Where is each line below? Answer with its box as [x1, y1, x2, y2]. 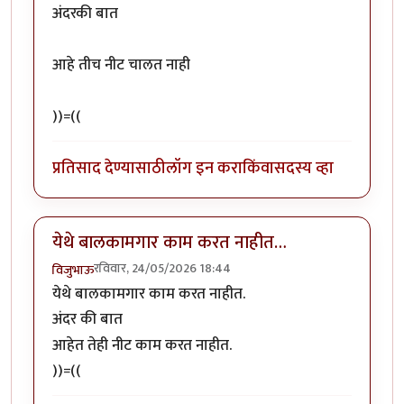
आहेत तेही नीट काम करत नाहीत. [52, 332, 232, 358]
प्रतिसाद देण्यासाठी [52, 154, 166, 183]
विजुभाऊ [52, 259, 94, 280]
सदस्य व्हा [274, 154, 334, 183]
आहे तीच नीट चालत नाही [52, 52, 190, 78]
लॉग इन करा [166, 154, 243, 183]
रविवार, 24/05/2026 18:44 [94, 257, 231, 279]
